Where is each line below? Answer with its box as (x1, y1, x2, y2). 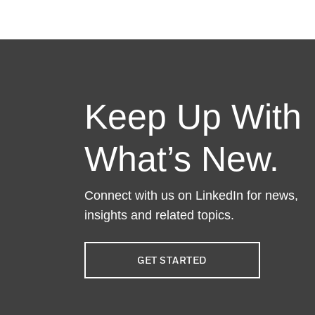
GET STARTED (137, 254, 207, 266)
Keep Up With (84, 97, 302, 136)
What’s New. (84, 139, 279, 179)
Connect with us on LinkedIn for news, (84, 188, 298, 202)
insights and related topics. (84, 208, 234, 222)
